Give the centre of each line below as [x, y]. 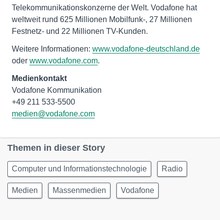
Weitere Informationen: [52, 49]
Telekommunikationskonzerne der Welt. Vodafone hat [104, 8]
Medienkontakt [39, 78]
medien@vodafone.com [53, 114]
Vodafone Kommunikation [57, 90]
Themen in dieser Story [56, 148]
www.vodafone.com [64, 61]
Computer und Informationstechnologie [79, 169]
